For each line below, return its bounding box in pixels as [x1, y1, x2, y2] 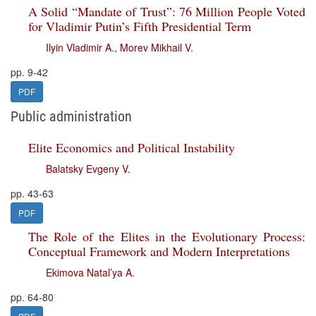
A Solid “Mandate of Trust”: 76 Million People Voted [28, 3, 305, 20]
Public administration [11, 108, 132, 125]
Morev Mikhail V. [120, 40, 193, 54]
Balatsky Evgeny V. [46, 162, 130, 176]
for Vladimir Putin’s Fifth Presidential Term [28, 18, 251, 35]
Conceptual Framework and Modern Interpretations [28, 243, 290, 260]
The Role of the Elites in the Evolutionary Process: [28, 228, 305, 245]
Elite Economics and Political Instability [28, 139, 235, 156]
